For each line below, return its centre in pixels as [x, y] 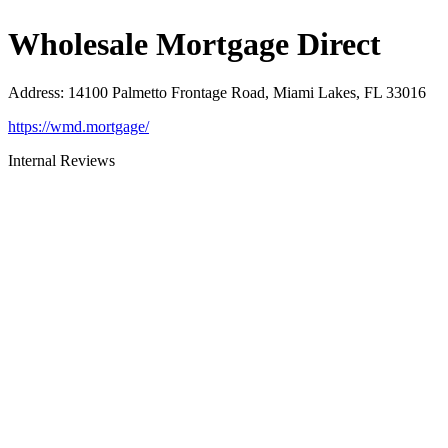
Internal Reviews [61, 161]
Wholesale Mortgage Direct [194, 43]
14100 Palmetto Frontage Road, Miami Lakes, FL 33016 [247, 93]
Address [34, 93]
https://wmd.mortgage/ [78, 127]
